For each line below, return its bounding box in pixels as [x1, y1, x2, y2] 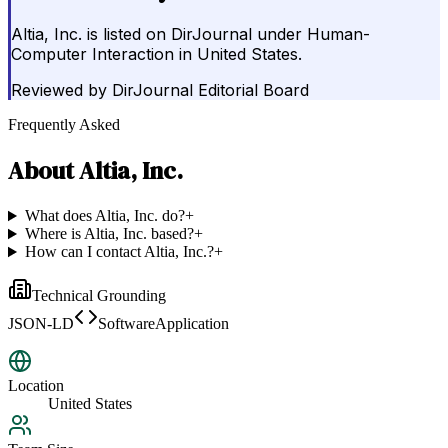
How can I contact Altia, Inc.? [24, 243, 214, 261]
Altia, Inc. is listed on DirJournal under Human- [11, 24, 370, 45]
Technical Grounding [32, 287, 166, 305]
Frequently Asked [8, 116, 120, 134]
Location [8, 377, 64, 395]
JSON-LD [8, 315, 74, 333]
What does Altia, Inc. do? [24, 207, 185, 225]
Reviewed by [11, 80, 107, 101]
